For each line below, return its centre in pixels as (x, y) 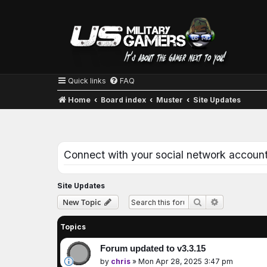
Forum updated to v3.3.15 (153, 249)
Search (216, 202)
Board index (124, 100)
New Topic (82, 202)
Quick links (87, 81)
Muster (170, 100)
